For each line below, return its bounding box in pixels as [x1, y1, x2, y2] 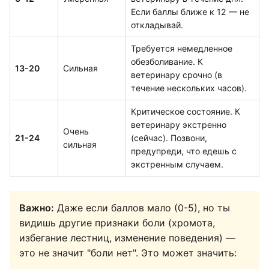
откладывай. [131, 20, 183, 30]
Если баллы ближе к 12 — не [131, 7, 249, 17]
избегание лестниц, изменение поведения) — [19, 232, 235, 244]
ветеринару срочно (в [131, 70, 222, 80]
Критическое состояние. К [131, 106, 240, 116]
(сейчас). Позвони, [131, 133, 207, 143]
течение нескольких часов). [131, 83, 247, 93]
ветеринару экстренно [131, 119, 226, 130]
